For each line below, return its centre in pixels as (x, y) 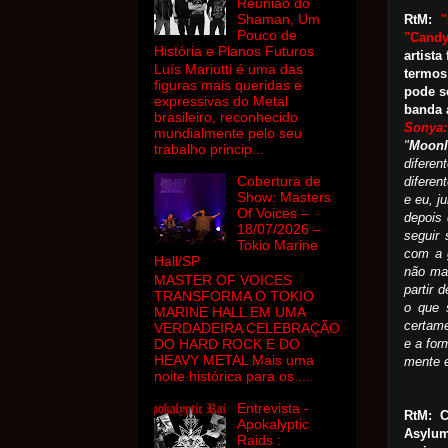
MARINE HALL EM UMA (229, 312)
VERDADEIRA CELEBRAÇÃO (247, 328)
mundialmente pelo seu (228, 133)
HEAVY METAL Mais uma (234, 360)
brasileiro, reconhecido (226, 117)
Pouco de (266, 34)
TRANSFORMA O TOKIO (234, 296)
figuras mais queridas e (228, 85)
